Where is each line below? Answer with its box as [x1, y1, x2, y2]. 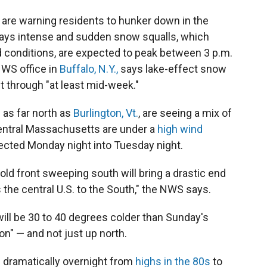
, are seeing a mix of [138, 107, 232, 119]
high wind [157, 123, 203, 135]
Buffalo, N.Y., [60, 63, 118, 75]
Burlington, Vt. [73, 107, 138, 119]
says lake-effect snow [118, 63, 226, 75]
